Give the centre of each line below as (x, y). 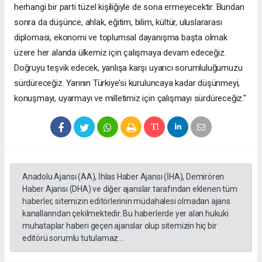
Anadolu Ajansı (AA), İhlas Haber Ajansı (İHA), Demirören (123, 176)
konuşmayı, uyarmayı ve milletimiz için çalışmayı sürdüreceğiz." (130, 98)
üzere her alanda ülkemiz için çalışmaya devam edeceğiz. (120, 52)
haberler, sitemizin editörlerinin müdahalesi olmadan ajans (126, 201)
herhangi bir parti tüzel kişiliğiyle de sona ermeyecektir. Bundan (129, 7)
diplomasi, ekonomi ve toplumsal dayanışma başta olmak (121, 37)
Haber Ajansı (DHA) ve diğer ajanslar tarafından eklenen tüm (130, 189)
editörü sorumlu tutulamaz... (73, 238)
